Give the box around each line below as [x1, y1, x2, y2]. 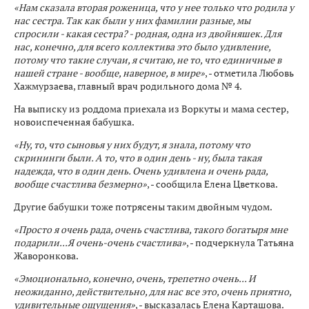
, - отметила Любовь [205, 66, 294, 79]
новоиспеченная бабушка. [14, 115, 134, 128]
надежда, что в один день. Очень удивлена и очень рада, [14, 164, 268, 177]
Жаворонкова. [14, 249, 79, 262]
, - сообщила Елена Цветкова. [147, 177, 278, 190]
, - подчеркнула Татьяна [186, 236, 294, 249]
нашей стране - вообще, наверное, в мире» [14, 66, 205, 79]
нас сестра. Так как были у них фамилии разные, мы [14, 14, 250, 27]
